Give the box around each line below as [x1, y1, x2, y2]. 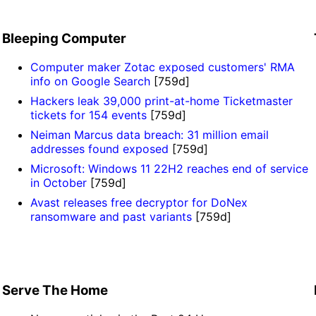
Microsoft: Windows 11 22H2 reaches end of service [30, 162, 308, 176]
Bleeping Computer [1, 30, 126, 47]
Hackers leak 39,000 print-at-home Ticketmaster [30, 94, 293, 109]
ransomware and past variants [30, 209, 192, 224]
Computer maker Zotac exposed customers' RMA [30, 60, 295, 75]
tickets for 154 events [30, 108, 147, 123]
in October [30, 176, 87, 190]
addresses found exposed [30, 142, 169, 157]
